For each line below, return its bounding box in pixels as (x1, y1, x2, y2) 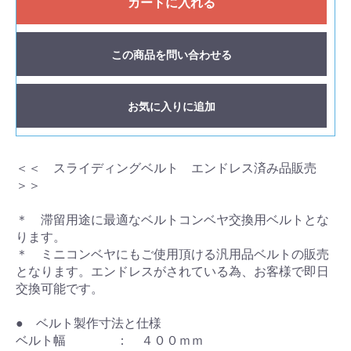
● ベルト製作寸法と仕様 (16, 317, 161, 330)
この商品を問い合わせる (111, 49, 232, 61)
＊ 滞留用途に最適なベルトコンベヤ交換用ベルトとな (16, 213, 329, 226)
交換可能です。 (16, 282, 103, 295)
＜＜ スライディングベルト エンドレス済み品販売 (16, 161, 329, 175)
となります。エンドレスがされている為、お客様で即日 (16, 265, 329, 278)
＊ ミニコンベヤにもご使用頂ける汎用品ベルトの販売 (16, 248, 329, 261)
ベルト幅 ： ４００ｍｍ (16, 334, 204, 347)
